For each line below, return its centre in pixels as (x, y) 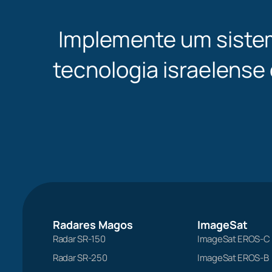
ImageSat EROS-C (234, 239)
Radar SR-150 (79, 239)
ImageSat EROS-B (233, 257)
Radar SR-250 (80, 257)
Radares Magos (93, 224)
